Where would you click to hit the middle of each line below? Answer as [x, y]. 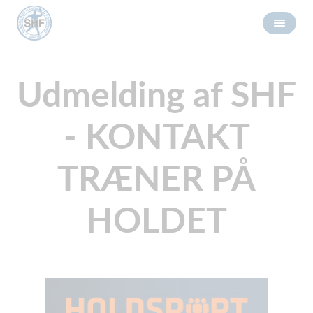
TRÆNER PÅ [156, 177]
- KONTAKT [156, 136]
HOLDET [156, 219]
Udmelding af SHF [156, 94]
